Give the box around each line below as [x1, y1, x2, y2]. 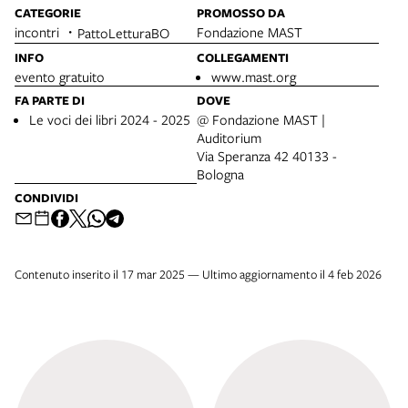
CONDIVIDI [15, 189, 78, 207]
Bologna [197, 165, 244, 184]
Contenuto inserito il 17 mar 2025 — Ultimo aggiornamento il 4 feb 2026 [15, 266, 382, 283]
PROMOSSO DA [197, 5, 285, 22]
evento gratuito [15, 67, 105, 87]
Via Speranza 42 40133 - [197, 147, 337, 166]
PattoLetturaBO [77, 24, 169, 43]
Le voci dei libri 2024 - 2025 [29, 110, 190, 129]
